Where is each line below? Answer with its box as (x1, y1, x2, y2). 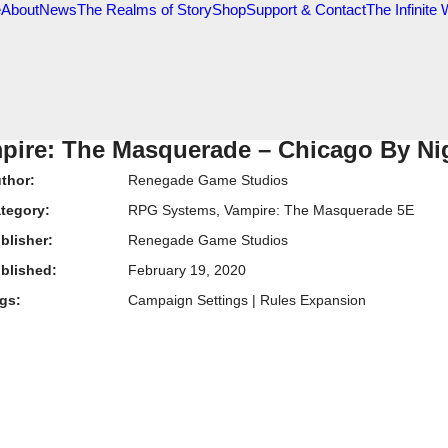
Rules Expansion (260, 292, 366, 308)
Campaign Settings (128, 292, 248, 308)
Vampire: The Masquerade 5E (224, 202, 414, 218)
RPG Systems (128, 202, 216, 218)
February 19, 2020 (128, 262, 246, 278)
